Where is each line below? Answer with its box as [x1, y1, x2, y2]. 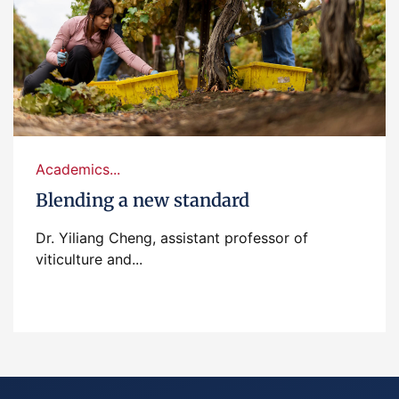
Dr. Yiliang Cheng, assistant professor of [36, 229, 308, 247]
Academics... [36, 160, 120, 178]
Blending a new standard [36, 189, 249, 211]
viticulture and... [36, 250, 142, 268]
